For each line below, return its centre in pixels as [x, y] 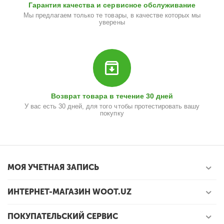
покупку [112, 113]
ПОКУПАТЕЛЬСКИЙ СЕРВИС [63, 216]
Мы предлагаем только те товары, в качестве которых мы [112, 15]
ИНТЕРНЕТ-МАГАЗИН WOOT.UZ [69, 192]
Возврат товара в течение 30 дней [112, 96]
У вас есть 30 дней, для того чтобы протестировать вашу [112, 106]
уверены [112, 22]
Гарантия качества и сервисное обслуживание [112, 5]
